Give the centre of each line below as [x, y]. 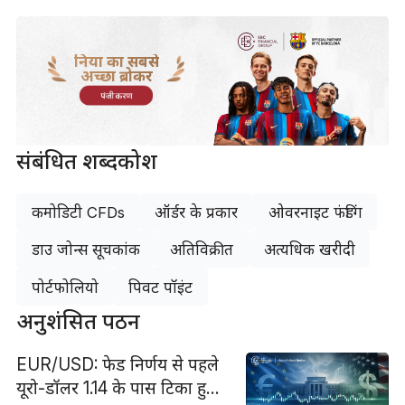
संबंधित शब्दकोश [86, 162]
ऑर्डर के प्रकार [197, 213]
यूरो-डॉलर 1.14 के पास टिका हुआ [120, 388]
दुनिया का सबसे [116, 61]
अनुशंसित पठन [78, 321]
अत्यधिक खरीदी [309, 250]
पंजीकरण [117, 96]
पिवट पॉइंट [161, 287]
